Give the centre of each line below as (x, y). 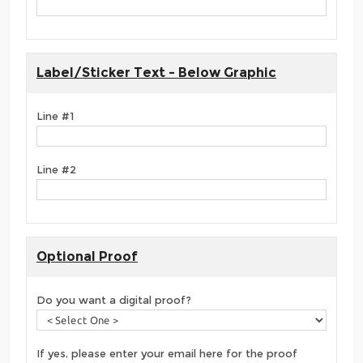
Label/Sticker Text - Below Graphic (156, 72)
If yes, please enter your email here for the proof (167, 353)
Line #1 (55, 115)
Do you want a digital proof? (114, 299)
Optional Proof (87, 256)
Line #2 (56, 169)
